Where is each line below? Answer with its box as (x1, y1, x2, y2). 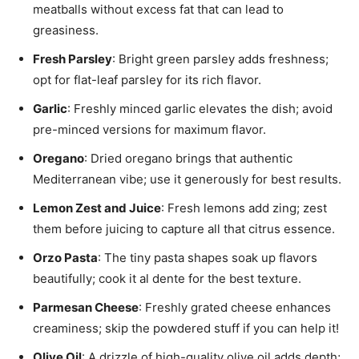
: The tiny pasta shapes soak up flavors (98, 249, 317, 265)
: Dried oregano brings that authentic (84, 150, 292, 166)
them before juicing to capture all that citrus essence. (33, 220, 335, 236)
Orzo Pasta (33, 249, 98, 265)
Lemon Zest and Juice (33, 200, 161, 216)
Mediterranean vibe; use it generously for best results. (33, 171, 341, 187)
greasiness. (33, 22, 99, 38)
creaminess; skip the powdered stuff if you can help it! (33, 320, 339, 336)
